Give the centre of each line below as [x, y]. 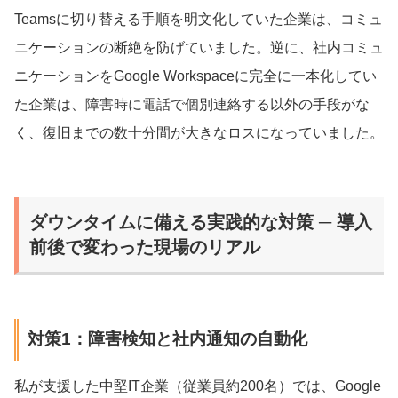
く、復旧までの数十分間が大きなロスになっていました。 [199, 132]
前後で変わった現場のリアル [145, 247]
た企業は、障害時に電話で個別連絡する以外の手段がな [192, 104]
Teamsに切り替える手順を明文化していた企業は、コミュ [199, 19]
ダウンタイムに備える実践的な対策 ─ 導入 [201, 222]
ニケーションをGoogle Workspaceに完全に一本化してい [195, 76]
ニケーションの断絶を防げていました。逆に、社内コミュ [199, 47]
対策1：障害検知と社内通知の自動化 [167, 339]
